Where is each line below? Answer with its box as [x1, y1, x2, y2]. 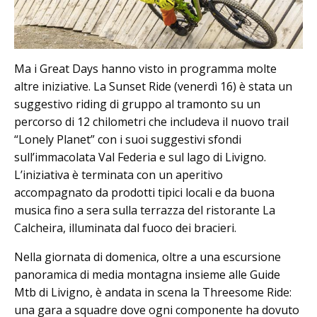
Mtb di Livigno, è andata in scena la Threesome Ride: [14, 284, 292, 301]
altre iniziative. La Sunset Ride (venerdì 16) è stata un [14, 79, 292, 95]
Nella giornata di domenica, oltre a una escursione [14, 249, 281, 265]
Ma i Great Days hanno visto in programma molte [14, 61, 277, 77]
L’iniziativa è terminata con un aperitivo [14, 167, 223, 183]
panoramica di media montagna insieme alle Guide [14, 267, 280, 283]
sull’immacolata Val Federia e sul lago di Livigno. [14, 149, 266, 166]
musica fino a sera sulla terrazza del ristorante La [14, 202, 275, 219]
